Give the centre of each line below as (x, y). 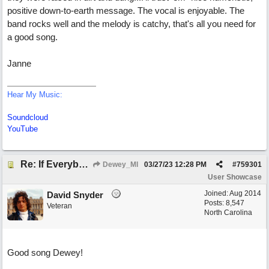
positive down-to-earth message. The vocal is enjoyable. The (126, 11)
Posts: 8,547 (224, 203)
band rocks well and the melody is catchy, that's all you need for (131, 24)
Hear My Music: (35, 95)
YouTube (23, 129)
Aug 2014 (245, 193)
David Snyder (75, 195)
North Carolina (228, 213)
